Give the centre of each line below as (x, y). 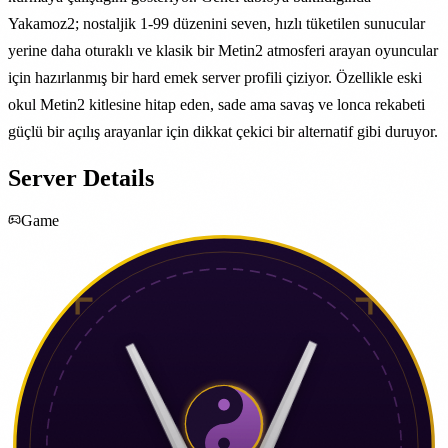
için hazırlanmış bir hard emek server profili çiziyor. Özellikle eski (215, 77)
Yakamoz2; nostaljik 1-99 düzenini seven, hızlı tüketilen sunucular (216, 23)
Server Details (81, 177)
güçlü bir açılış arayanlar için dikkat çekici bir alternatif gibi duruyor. (223, 131)
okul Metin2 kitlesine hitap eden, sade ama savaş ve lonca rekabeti (216, 104)
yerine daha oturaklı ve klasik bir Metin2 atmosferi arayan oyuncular (223, 50)
